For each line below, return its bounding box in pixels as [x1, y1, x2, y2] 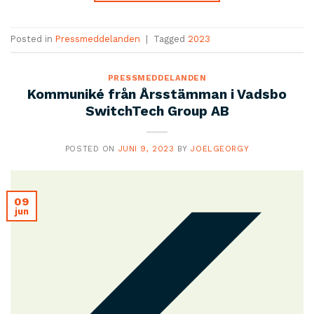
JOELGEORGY [191, 144, 250, 153]
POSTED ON [64, 144, 118, 153]
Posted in [11, 34, 55, 45]
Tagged [153, 34, 188, 45]
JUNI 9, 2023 [118, 144, 175, 153]
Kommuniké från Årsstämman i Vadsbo [27, 86, 287, 102]
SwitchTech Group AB [85, 102, 229, 119]
